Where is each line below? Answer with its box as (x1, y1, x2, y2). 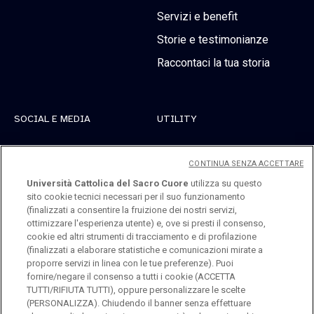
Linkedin (14, 146, 55, 161)
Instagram (14, 170, 63, 184)
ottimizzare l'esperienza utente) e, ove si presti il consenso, (27, 218, 266, 228)
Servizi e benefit (157, 9, 238, 23)
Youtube (14, 193, 53, 207)
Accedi (157, 170, 191, 184)
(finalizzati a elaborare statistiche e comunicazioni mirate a (27, 245, 264, 255)
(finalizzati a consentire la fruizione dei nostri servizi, (27, 205, 238, 215)
